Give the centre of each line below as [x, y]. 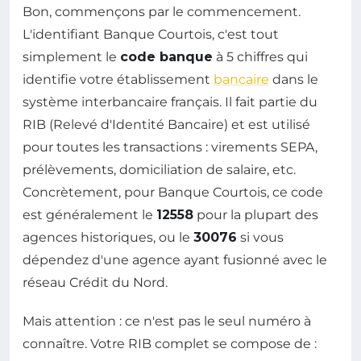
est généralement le [89, 214]
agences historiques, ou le [108, 237]
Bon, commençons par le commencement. [162, 11]
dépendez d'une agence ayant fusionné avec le [175, 259]
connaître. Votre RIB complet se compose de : [170, 343]
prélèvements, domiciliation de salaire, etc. [159, 169]
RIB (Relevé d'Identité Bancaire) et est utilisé [166, 124]
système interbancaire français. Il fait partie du [170, 102]
